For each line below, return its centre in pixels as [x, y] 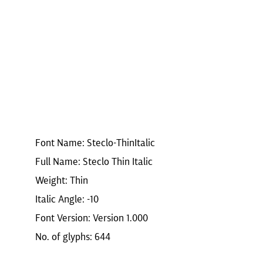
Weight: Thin [62, 180]
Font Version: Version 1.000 [92, 218]
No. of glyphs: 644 [73, 237]
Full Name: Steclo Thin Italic [94, 161]
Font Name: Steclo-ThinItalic [95, 143]
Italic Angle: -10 [67, 199]
